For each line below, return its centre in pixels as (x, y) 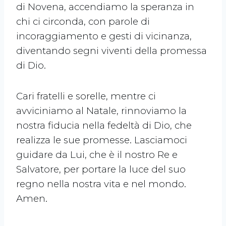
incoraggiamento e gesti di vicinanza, (104, 36)
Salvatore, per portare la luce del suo (101, 169)
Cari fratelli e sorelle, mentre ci (86, 96)
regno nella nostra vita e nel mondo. (101, 184)
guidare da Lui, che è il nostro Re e (97, 155)
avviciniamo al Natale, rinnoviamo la (101, 111)
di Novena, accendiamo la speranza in (105, 7)
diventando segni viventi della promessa (111, 51)
